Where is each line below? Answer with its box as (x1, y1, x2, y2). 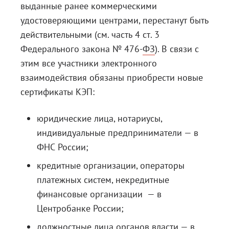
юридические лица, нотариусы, (37, 112, 162, 124)
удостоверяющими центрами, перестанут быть (20, 14, 209, 26)
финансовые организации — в (37, 188, 162, 200)
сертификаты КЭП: (20, 86, 95, 98)
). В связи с (155, 43, 199, 55)
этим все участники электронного (20, 57, 157, 69)
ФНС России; (37, 141, 88, 153)
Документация (122, 29, 170, 38)
